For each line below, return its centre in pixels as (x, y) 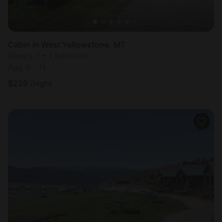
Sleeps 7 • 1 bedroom (49, 56)
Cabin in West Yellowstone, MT (67, 45)
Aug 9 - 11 (27, 68)
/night (41, 83)
